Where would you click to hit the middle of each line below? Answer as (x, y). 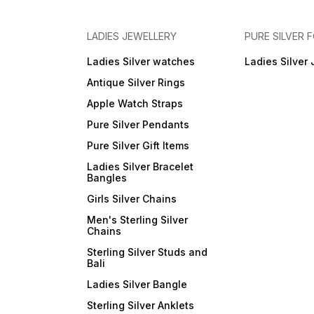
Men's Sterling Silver (138, 220)
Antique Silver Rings (136, 83)
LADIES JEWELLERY (132, 36)
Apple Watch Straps (135, 104)
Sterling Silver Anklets (141, 306)
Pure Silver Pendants (138, 125)
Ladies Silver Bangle (137, 285)
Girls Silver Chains (132, 199)
